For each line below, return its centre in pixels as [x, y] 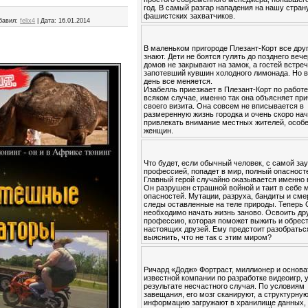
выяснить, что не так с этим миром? [208, 237]
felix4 [28, 21]
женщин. [159, 131]
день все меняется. [178, 81]
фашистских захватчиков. [190, 16]
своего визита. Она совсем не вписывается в [224, 106]
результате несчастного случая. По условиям [224, 286]
